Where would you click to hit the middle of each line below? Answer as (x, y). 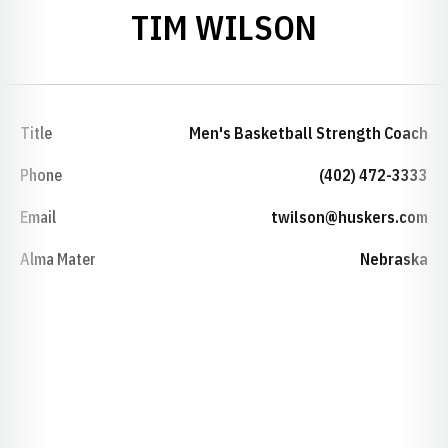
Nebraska (394, 259)
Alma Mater (58, 259)
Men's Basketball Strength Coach (308, 133)
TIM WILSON (224, 27)
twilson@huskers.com (349, 217)
